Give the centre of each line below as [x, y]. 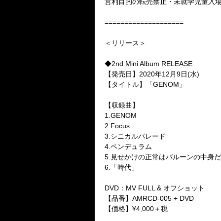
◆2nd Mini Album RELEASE [148, 64]
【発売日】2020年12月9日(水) [152, 74]
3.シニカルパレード [135, 136]
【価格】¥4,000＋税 [136, 209]
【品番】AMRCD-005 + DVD [149, 198]
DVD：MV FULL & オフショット [155, 188]
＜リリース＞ [125, 43]
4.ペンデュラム [128, 147]
